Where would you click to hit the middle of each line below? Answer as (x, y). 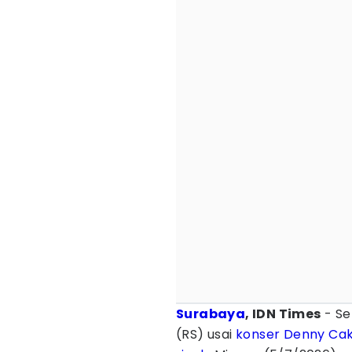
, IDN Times (283, 314)
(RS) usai (206, 334)
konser (258, 334)
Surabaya (211, 314)
